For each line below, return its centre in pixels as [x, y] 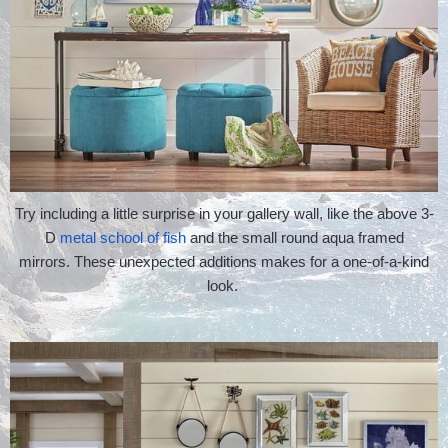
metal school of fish [122, 237]
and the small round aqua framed [294, 237]
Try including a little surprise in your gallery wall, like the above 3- [224, 213]
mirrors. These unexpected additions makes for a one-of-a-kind [224, 261]
